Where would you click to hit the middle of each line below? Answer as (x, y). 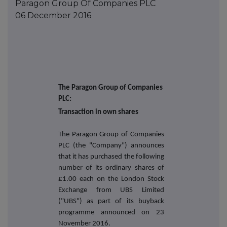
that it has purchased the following (111, 157)
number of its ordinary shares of (111, 168)
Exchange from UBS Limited (111, 190)
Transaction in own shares (99, 112)
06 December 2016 (53, 15)
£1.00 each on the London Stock (111, 179)
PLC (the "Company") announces (111, 145)
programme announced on (107, 212)
